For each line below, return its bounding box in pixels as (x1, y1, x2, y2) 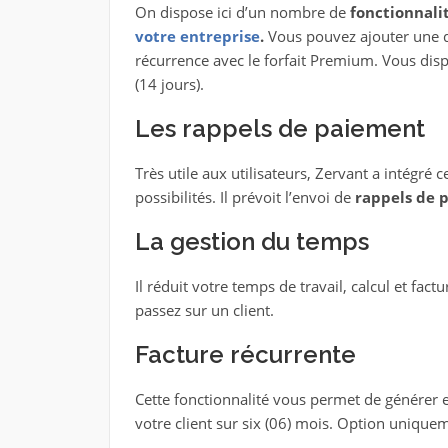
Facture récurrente (134, 340, 356, 369)
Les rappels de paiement (134, 114, 431, 143)
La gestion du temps (134, 227, 369, 256)
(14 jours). (134, 74, 204, 94)
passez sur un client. (134, 300, 274, 320)
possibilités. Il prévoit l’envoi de (134, 187, 355, 207)
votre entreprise (134, 26, 260, 46)
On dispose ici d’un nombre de (134, 2, 350, 22)
